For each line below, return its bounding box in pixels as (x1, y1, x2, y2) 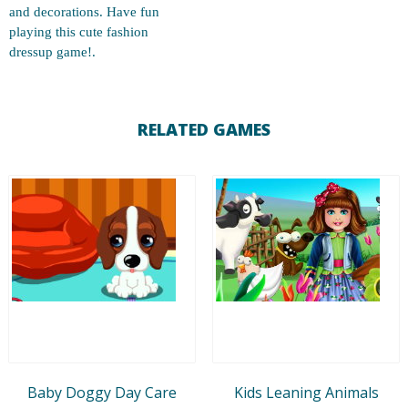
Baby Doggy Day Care (27, 382, 177, 403)
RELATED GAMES (138, 118, 270, 140)
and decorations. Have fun (9, 5, 159, 19)
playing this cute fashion (9, 25, 148, 39)
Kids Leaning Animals (233, 382, 379, 403)
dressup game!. (9, 45, 96, 59)
